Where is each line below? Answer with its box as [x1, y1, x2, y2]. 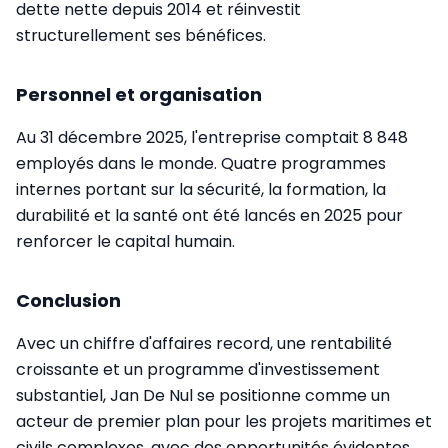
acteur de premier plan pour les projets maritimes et [16, 409, 432, 433]
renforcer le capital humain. [16, 229, 235, 253]
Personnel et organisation [16, 81, 262, 107]
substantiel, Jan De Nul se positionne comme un [16, 383, 390, 407]
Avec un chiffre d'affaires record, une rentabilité [16, 331, 392, 355]
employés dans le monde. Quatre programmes [16, 151, 386, 175]
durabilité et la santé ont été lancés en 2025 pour [16, 203, 403, 227]
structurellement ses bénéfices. [16, 23, 266, 47]
